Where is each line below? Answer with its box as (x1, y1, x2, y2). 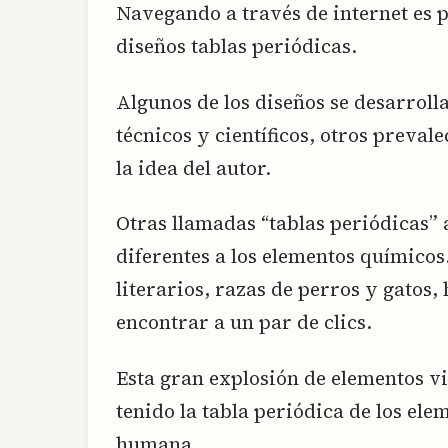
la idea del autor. (116, 154, 271, 181)
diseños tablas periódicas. (116, 33, 357, 60)
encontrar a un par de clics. (116, 309, 372, 336)
